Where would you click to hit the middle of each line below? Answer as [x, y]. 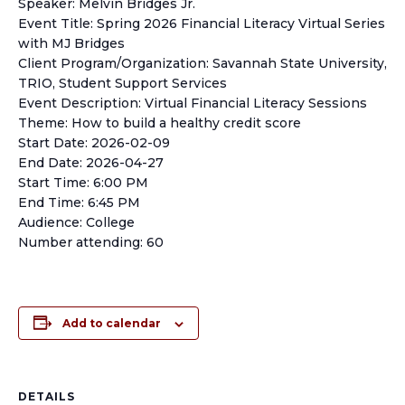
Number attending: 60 [91, 242]
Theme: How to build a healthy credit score [160, 123]
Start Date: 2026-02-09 [94, 143]
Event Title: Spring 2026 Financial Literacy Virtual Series [202, 24]
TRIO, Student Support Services [122, 83]
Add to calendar [112, 323]
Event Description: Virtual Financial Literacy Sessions [193, 103]
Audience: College [76, 222]
